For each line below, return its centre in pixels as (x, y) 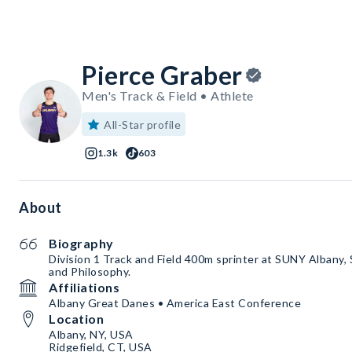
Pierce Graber (162, 75)
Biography (81, 244)
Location (76, 319)
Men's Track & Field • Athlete (168, 96)
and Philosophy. (90, 272)
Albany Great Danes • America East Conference (175, 303)
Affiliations (84, 288)
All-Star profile (142, 125)
